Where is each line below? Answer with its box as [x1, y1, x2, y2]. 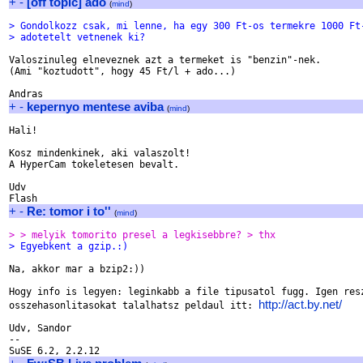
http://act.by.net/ [258, 297, 342, 311]
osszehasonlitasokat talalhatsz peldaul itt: [9, 300, 258, 311]
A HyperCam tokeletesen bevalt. [9, 159, 179, 170]
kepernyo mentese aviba [27, 100, 164, 113]
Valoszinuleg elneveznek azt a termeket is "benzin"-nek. [9, 54, 321, 66]
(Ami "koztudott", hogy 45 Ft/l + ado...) [9, 66, 236, 77]
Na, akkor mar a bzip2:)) [9, 263, 145, 275]
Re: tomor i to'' [27, 204, 111, 218]
